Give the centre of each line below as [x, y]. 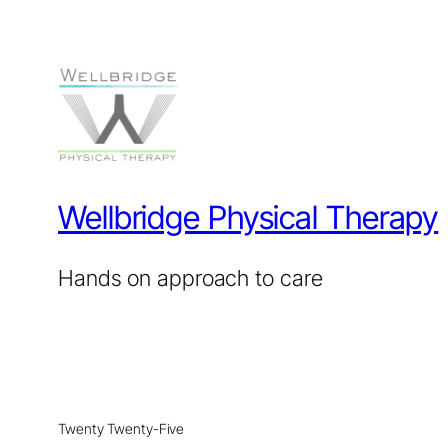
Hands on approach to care [190, 277]
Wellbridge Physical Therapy [248, 218]
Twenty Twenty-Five [121, 428]
